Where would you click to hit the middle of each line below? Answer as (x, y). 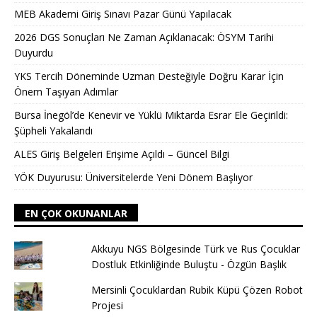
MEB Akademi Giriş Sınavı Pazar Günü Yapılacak (123, 13)
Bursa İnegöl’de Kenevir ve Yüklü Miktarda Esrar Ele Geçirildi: (151, 115)
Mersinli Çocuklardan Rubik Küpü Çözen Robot (197, 289)
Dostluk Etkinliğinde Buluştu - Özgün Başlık (189, 264)
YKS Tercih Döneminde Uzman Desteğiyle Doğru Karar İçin (149, 76)
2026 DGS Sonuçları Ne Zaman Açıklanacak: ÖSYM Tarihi (144, 37)
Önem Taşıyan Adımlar (66, 91)
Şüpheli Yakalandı (53, 130)
